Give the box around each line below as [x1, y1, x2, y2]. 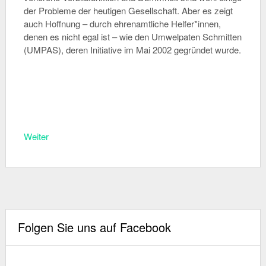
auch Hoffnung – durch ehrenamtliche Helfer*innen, [23, 17, 221, 30]
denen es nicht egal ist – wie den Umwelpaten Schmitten [23, 30, 242, 43]
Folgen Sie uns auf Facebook [17, 218, 171, 236]
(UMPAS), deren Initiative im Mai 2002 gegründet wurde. [23, 43, 241, 56]
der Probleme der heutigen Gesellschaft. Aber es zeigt [23, 4, 233, 17]
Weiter [23, 129, 49, 142]
